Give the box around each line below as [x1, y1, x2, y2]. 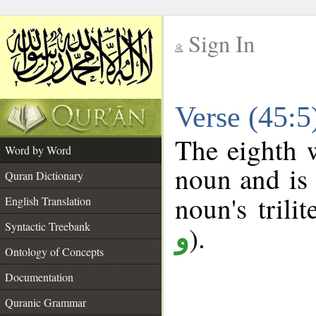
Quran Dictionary [5, 168, 83, 183]
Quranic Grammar [5, 295, 86, 310]
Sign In [188, 28, 255, 59]
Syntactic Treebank [5, 219, 90, 233]
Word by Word [5, 142, 71, 157]
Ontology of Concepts [5, 244, 104, 259]
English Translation [5, 193, 91, 208]
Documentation [5, 269, 73, 284]
